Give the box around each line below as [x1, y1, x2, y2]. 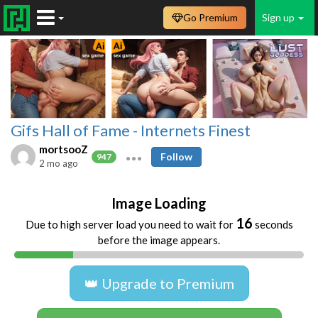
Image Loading [111, 194, 207, 212]
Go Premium [183, 11, 238, 23]
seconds [252, 217, 293, 231]
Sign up [262, 11, 297, 23]
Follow [160, 150, 192, 163]
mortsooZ [39, 142, 88, 155]
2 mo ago [39, 157, 78, 169]
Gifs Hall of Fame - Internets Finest [11, 120, 251, 140]
